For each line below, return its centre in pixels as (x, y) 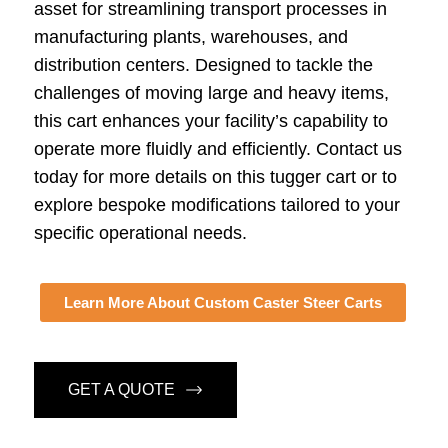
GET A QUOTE (121, 389)
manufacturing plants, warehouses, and (190, 36)
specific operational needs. (140, 232)
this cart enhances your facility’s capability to (210, 120)
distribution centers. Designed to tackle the (203, 64)
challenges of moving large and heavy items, (211, 92)
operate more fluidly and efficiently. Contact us (217, 148)
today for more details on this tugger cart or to (215, 176)
